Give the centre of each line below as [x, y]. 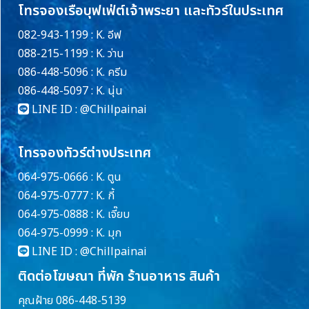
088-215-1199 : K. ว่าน [71, 54]
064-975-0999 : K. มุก [70, 233]
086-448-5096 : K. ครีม [72, 73]
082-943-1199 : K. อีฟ [70, 36]
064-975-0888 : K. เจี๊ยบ [74, 215]
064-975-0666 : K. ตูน [70, 178]
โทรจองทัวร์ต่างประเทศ [84, 153]
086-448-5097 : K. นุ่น [70, 91]
